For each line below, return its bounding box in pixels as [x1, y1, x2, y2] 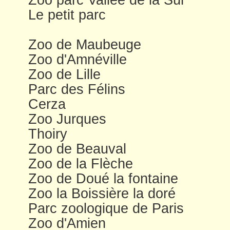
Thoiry [28, 126, 67, 142]
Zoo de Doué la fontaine [28, 170, 178, 186]
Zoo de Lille [28, 66, 101, 82]
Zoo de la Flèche [28, 156, 133, 171]
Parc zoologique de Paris [28, 200, 184, 216]
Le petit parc [28, 7, 106, 23]
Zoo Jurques [28, 111, 106, 127]
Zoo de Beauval [28, 141, 126, 157]
